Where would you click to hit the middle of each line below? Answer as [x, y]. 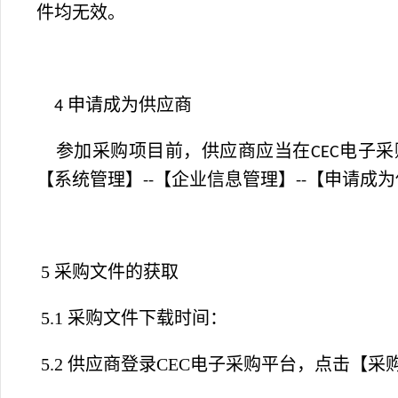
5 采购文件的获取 [107, 272]
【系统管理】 [90, 179]
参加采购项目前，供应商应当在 [181, 151]
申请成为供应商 [130, 105]
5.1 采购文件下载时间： [132, 318]
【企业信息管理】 [225, 179]
